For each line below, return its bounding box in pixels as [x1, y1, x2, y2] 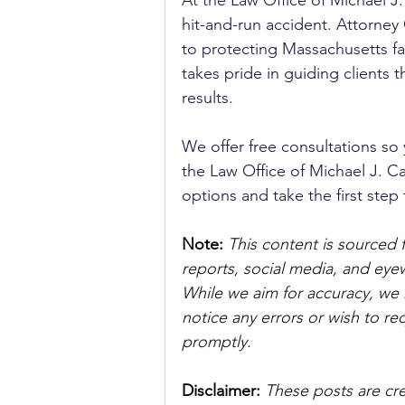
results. [182, 88, 238, 108]
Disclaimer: [182, 381, 265, 400]
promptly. [182, 332, 251, 352]
